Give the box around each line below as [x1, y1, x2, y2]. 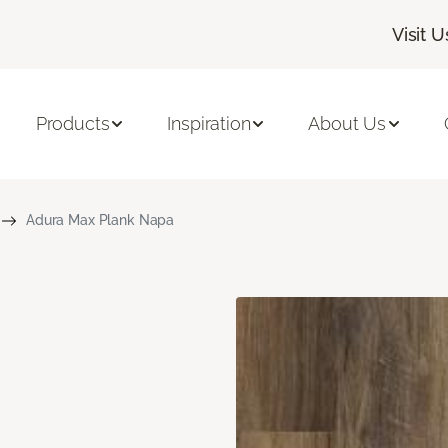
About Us [308, 113, 387, 135]
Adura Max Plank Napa [25, 211, 175, 228]
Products [35, 113, 110, 135]
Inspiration [167, 113, 251, 135]
